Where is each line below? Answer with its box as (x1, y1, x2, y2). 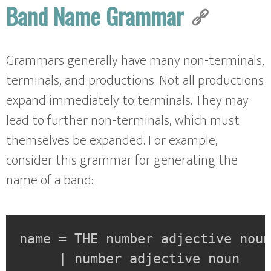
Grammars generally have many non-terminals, (6, 49, 264, 72)
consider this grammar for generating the (6, 149, 238, 172)
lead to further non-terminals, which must (6, 109, 240, 132)
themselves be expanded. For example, (6, 129, 218, 152)
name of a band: (6, 169, 93, 192)
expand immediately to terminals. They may (6, 89, 249, 112)
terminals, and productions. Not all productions (6, 69, 264, 92)
